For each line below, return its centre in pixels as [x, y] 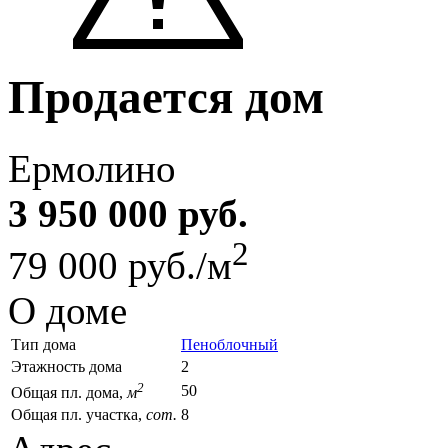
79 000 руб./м [120, 265]
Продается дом [166, 97]
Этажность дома [66, 366]
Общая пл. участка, [78, 414]
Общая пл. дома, [69, 393]
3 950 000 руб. [128, 213]
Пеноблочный [229, 344]
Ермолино [92, 168]
